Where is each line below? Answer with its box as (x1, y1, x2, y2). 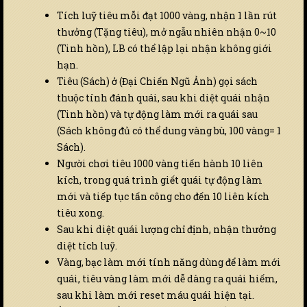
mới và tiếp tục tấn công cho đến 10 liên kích (57, 190, 269, 204)
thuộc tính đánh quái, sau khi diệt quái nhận (57, 91, 270, 105)
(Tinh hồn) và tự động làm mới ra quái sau (57, 108, 258, 121)
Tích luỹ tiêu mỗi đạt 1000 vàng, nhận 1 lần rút (57, 9, 277, 23)
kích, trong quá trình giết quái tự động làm (57, 173, 262, 187)
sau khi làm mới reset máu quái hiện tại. (57, 288, 254, 302)
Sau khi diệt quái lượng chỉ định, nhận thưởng (57, 223, 276, 236)
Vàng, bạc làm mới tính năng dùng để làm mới (57, 256, 281, 269)
